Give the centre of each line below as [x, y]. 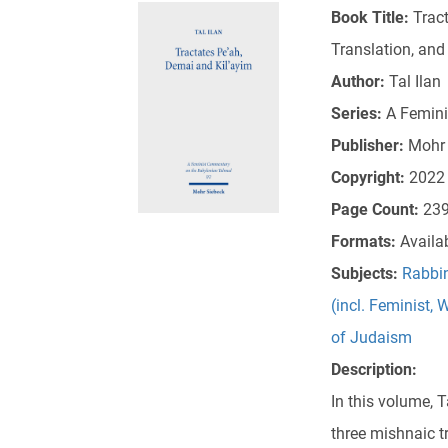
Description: [373, 370]
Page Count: [376, 210]
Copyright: [369, 178]
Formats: [365, 242]
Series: [358, 114]
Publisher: [369, 146]
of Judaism [371, 338]
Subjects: [366, 274]
